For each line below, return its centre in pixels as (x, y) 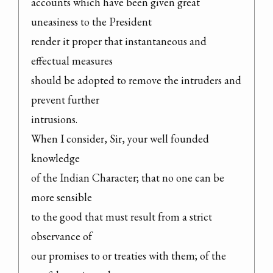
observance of (62, 236)
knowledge (55, 158)
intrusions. (54, 119)
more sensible (62, 197)
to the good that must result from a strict (122, 216)
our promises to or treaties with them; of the (129, 255)
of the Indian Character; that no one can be (128, 177)
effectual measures (72, 60)
